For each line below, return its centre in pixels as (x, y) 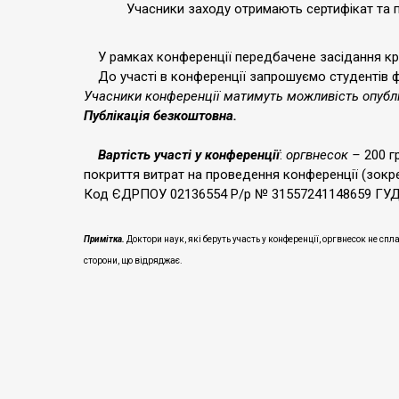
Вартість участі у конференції (185, 155)
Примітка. (104, 239)
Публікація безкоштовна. (160, 116)
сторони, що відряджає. (133, 261)
